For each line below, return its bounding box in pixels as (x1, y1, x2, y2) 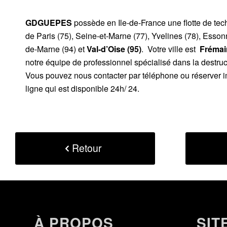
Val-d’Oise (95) (87, 43, 141, 55)
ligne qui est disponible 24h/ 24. (25, 82, 139, 94)
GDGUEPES (25, 16, 72, 28)
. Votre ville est (141, 43, 198, 55)
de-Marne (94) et (25, 43, 87, 55)
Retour (72, 141, 102, 155)
